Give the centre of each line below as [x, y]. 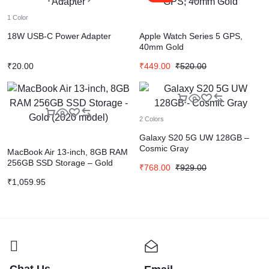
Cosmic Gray [164, 148]
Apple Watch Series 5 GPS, [191, 36]
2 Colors [152, 119]
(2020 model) [33, 174]
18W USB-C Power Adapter [59, 36]
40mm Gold [162, 47]
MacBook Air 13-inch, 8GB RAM [68, 152]
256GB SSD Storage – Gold [60, 163]
